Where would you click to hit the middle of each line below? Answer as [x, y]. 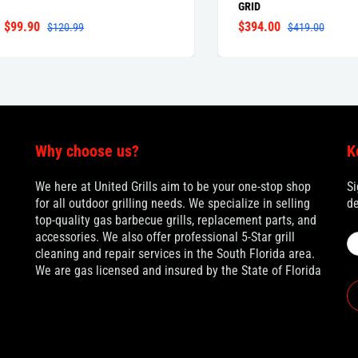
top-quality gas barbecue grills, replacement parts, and [176, 221]
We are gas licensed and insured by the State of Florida [178, 271]
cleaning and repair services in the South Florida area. [175, 254]
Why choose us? [87, 151]
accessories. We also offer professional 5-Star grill [165, 237]
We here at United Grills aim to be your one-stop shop [173, 187]
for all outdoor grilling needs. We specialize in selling [173, 204]
